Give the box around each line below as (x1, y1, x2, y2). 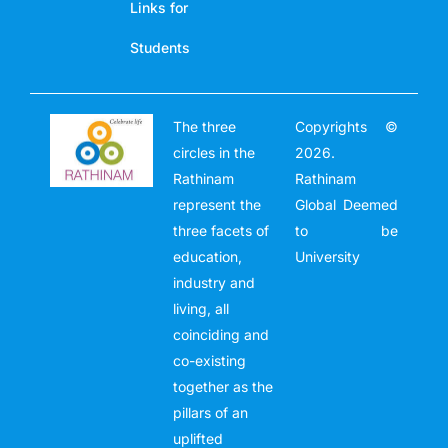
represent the (172, 195, 261, 213)
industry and (172, 273, 255, 291)
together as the (172, 377, 273, 395)
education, (172, 247, 242, 265)
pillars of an (172, 403, 248, 421)
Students (129, 38, 190, 56)
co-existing (172, 351, 246, 369)
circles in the (172, 143, 255, 161)
